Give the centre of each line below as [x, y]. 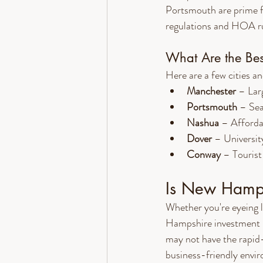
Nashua [203, 123]
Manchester [211, 91]
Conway [204, 155]
